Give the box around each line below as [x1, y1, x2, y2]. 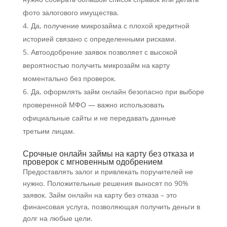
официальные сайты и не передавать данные [22, 113, 176, 123]
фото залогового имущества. [22, 8, 119, 18]
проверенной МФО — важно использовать [22, 100, 164, 110]
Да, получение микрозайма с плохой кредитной [30, 21, 190, 31]
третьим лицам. [22, 126, 75, 136]
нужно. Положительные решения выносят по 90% [22, 178, 188, 188]
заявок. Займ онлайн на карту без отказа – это [22, 190, 177, 200]
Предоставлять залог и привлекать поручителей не [22, 167, 193, 177]
